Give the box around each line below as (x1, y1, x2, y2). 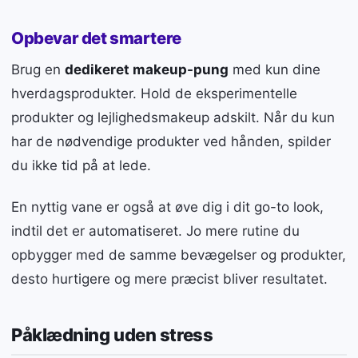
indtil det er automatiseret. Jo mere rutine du (11, 222, 300, 239)
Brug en (11, 61, 65, 78)
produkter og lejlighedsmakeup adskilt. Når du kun (11, 109, 335, 125)
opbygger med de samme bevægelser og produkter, (11, 246, 346, 263)
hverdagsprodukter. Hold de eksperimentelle (11, 85, 297, 101)
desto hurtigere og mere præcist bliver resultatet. (11, 270, 328, 287)
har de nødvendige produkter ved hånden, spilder (11, 133, 331, 149)
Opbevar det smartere (11, 27, 181, 48)
